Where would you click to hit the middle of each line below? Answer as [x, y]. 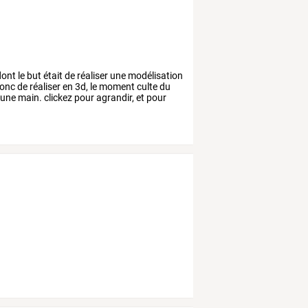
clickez [57, 97]
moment [116, 86]
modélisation [155, 75]
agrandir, [114, 97]
